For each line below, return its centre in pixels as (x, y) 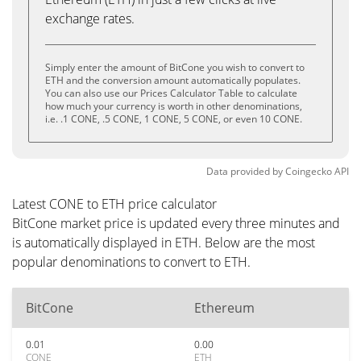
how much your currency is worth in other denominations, (174, 106)
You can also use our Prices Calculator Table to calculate (171, 93)
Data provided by (245, 171)
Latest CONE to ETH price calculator (114, 204)
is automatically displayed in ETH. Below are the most (164, 243)
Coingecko (309, 171)
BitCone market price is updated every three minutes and (176, 223)
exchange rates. (90, 19)
